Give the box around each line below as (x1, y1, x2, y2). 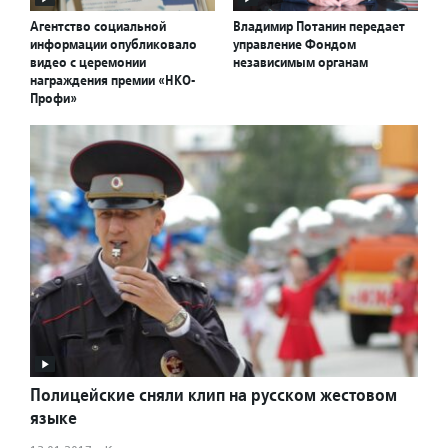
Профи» (30, 89, 77, 108)
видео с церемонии (30, 53, 146, 72)
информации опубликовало (30, 35, 197, 54)
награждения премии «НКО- (30, 71, 195, 90)
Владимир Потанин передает (233, 17, 405, 36)
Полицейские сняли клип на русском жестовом (30, 383, 397, 407)
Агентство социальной (30, 17, 166, 36)
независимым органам (233, 53, 368, 72)
